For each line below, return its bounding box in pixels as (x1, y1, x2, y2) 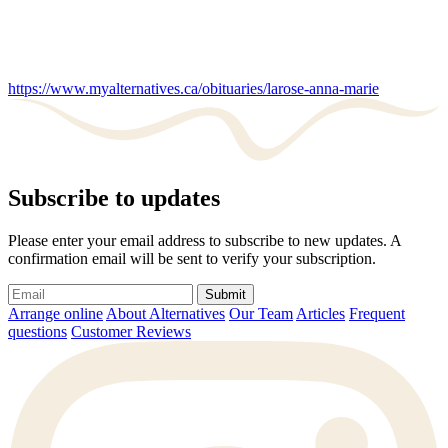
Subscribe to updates (8, 185, 220, 212)
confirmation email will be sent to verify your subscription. (8, 250, 376, 268)
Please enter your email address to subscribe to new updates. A (8, 232, 401, 250)
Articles (296, 305, 345, 323)
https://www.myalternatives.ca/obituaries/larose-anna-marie (8, 80, 379, 98)
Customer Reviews (71, 323, 191, 341)
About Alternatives (106, 305, 225, 323)
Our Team (229, 305, 293, 323)
